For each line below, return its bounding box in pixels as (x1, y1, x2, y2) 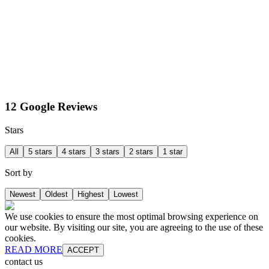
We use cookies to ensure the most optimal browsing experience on (5, 211, 258, 222)
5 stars (28, 147, 52, 156)
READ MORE (5, 244, 62, 255)
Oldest (45, 189, 68, 199)
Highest (77, 189, 104, 199)
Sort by (5, 167, 32, 178)
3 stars (95, 147, 119, 156)
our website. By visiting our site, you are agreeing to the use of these (5, 222, 263, 232)
